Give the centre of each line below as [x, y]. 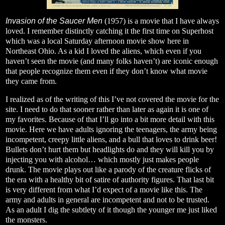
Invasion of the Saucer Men [54, 21]
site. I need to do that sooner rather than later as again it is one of [107, 109]
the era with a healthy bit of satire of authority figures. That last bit [110, 179]
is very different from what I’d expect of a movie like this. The [104, 189]
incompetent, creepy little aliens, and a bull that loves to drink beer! [111, 139]
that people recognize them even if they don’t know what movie [106, 71]
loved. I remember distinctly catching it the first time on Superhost [109, 31]
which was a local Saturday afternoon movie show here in [97, 41]
